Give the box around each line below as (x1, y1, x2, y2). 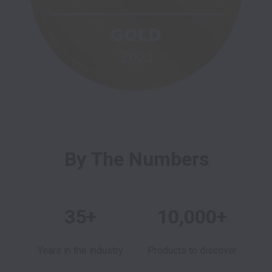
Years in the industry (37, 244, 123, 256)
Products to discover (147, 244, 237, 256)
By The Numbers (64, 147, 209, 171)
